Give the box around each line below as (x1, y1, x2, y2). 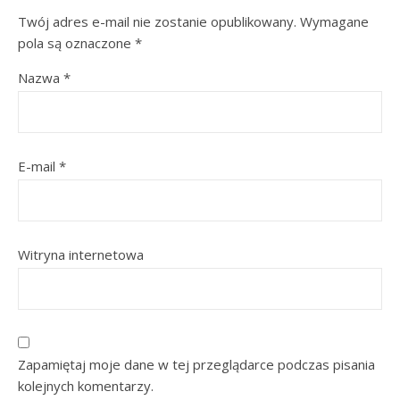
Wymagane (300, 12, 369, 30)
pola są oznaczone (18, 34, 135, 52)
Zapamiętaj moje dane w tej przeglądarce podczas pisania (18, 355, 375, 373)
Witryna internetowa (18, 246, 144, 263)
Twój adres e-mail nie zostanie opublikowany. (18, 12, 296, 30)
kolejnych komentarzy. (18, 377, 154, 395)
